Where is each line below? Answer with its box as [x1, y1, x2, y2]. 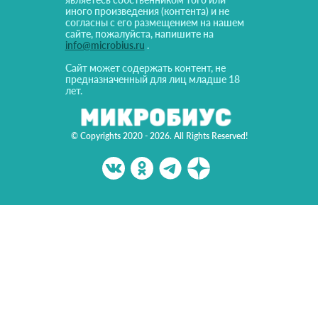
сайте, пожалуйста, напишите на [65, 28, 214, 40]
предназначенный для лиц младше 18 [65, 73, 240, 86]
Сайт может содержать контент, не [65, 62, 226, 75]
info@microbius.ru [65, 39, 145, 52]
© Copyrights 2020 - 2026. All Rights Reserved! [70, 131, 248, 142]
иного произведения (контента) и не [65, 5, 229, 18]
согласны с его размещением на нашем [65, 16, 244, 29]
